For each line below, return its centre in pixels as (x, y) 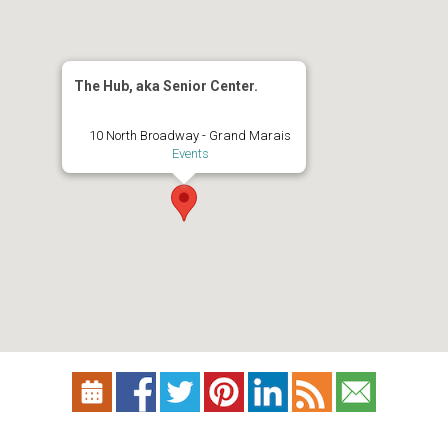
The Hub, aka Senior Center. (166, 86)
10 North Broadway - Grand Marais (190, 136)
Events (190, 154)
